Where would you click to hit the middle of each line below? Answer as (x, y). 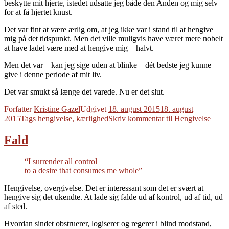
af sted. (16, 207)
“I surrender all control (61, 162)
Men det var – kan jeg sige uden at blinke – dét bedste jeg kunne (108, 65)
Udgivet (94, 109)
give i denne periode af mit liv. (53, 74)
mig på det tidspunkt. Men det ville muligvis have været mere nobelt (113, 38)
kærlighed (92, 118)
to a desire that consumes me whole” (83, 171)
